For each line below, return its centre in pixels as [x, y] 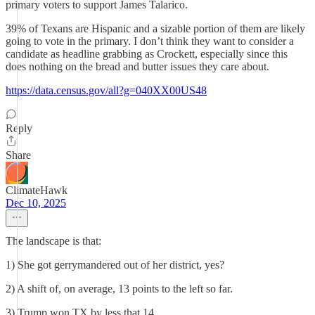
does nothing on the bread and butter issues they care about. [137, 66]
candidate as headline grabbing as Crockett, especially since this [147, 54]
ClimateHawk [37, 190]
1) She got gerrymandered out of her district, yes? [115, 265]
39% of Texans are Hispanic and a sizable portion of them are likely [155, 28]
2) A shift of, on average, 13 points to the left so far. [119, 289]
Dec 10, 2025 [36, 203]
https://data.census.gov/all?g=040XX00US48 [106, 90]
